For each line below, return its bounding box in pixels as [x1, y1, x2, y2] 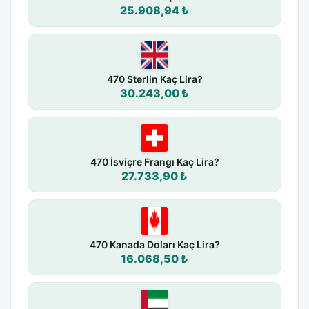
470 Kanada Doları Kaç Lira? [89, 239, 220, 251]
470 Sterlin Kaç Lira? [106, 73, 203, 86]
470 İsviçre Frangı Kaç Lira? [90, 156, 219, 168]
